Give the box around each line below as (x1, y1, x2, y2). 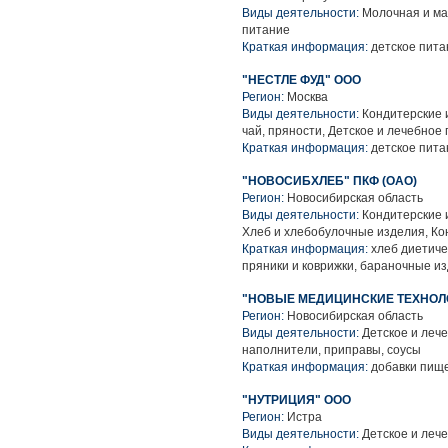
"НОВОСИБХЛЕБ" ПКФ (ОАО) (242, 174, 417, 188)
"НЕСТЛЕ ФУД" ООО (242, 73, 361, 87)
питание (242, 23, 290, 37)
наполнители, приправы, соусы (242, 343, 421, 357)
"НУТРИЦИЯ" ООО (242, 393, 351, 407)
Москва (287, 90, 328, 104)
